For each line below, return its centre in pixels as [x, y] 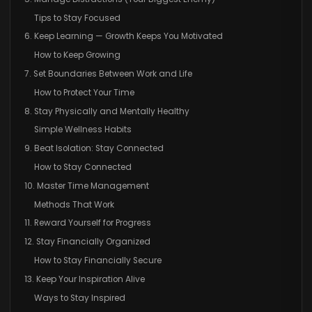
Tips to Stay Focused [77, 18]
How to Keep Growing [77, 55]
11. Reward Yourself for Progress [87, 223]
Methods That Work [74, 204]
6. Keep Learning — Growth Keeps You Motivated [123, 37]
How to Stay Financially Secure [97, 261]
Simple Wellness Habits [83, 130]
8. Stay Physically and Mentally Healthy [107, 111]
